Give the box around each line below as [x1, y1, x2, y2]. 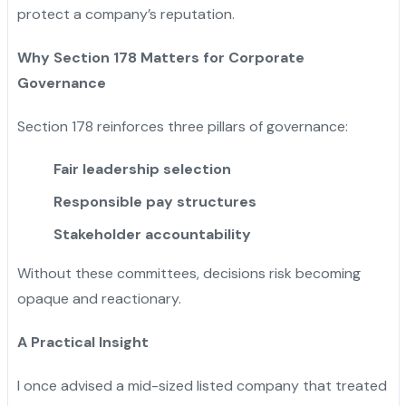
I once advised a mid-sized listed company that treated [16, 375, 387, 395]
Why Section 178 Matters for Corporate [16, 47, 304, 67]
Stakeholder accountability [53, 224, 251, 244]
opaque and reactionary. [16, 288, 181, 308]
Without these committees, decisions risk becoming [16, 263, 361, 283]
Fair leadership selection [53, 159, 231, 179]
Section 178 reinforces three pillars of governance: [16, 116, 348, 136]
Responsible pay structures [53, 191, 256, 211]
